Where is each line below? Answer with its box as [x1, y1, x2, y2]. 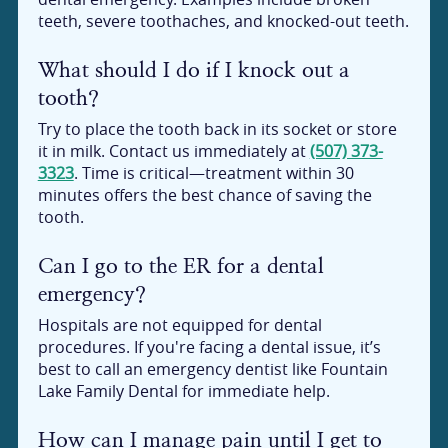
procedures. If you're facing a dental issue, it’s [37, 336, 381, 359]
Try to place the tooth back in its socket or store [37, 118, 397, 141]
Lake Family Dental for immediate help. [37, 380, 330, 403]
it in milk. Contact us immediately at [37, 140, 310, 163]
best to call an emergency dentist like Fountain [37, 358, 388, 381]
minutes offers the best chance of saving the [37, 184, 372, 207]
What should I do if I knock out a [37, 57, 350, 83]
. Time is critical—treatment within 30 [73, 162, 354, 185]
